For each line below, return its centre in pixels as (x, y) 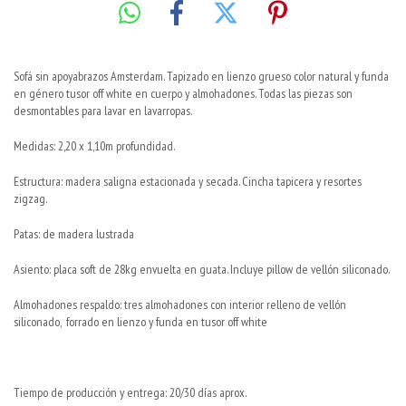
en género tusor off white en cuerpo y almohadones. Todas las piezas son (183, 93)
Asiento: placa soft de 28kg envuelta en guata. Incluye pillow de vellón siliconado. (202, 269)
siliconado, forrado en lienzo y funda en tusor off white (140, 321)
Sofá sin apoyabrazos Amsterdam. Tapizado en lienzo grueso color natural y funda (201, 76)
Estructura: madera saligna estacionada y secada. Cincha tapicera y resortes (188, 181)
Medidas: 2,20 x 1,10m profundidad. (94, 145)
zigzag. (30, 198)
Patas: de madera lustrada (74, 233)
